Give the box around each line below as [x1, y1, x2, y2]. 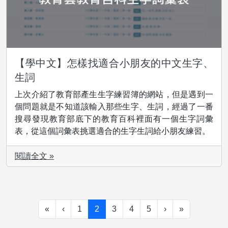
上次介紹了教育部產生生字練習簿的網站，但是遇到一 [15, 90, 213, 99]
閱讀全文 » [15, 151, 54, 160]
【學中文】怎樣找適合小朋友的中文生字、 [15, 57, 213, 69]
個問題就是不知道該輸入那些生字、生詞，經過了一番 [15, 102, 213, 111]
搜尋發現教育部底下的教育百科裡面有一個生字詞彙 [15, 114, 213, 123]
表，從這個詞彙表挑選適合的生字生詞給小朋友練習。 [15, 126, 210, 135]
